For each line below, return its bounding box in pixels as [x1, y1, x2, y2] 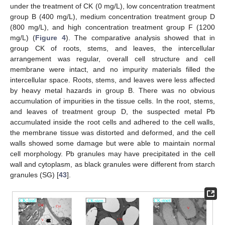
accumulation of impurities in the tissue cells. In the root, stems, [10, 96, 215, 105]
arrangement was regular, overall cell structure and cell [10, 54, 215, 63]
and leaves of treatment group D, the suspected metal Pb [10, 107, 215, 116]
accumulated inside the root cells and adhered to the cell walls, [10, 118, 215, 126]
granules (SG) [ [10, 170, 59, 179]
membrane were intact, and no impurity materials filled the [10, 65, 215, 73]
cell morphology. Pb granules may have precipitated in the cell [10, 149, 215, 158]
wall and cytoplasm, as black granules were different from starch [10, 160, 215, 168]
